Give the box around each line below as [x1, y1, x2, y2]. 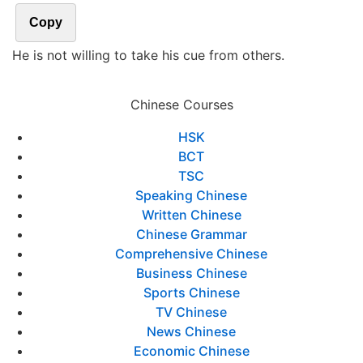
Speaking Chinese [135, 187, 247, 203]
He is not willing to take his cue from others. [12, 47, 284, 63]
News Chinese [147, 323, 236, 340]
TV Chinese [156, 304, 227, 320]
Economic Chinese [133, 343, 250, 359]
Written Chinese [141, 207, 241, 223]
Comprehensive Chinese [115, 246, 267, 262]
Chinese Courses [130, 96, 233, 113]
